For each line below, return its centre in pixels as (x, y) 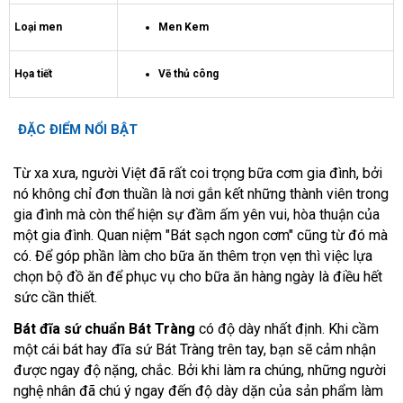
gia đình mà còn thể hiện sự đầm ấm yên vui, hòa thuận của (197, 215)
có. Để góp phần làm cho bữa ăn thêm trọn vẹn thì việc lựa (193, 256)
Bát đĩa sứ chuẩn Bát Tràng (104, 329)
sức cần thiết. (55, 297)
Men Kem (184, 27)
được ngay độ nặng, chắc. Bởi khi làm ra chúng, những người (200, 370)
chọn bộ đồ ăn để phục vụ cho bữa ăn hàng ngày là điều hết (198, 277)
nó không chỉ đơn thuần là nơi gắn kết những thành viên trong (201, 194)
